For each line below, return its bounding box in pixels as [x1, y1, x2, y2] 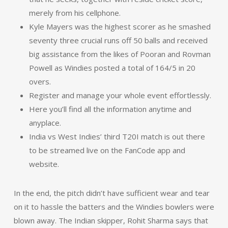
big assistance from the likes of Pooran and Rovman [28, 49, 211, 59]
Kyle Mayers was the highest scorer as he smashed [28, 21, 211, 32]
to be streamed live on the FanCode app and [28, 145, 185, 155]
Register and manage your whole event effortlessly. [28, 90, 211, 100]
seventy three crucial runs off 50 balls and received [28, 35, 208, 45]
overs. [28, 76, 51, 87]
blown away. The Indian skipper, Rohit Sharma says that [13, 215, 208, 225]
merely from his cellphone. [28, 8, 121, 18]
